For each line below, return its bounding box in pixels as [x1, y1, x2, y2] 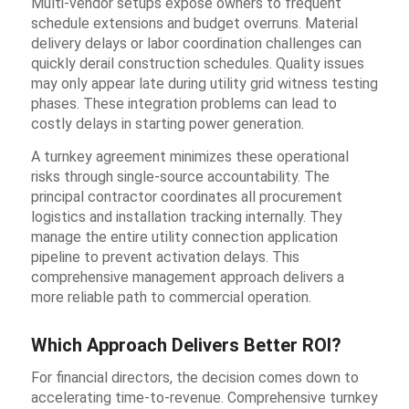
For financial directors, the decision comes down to [30, 368, 359, 386]
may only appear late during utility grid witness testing [30, 75, 378, 93]
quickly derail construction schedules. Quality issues [30, 55, 364, 73]
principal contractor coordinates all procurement [30, 188, 342, 206]
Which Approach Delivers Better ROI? [30, 334, 341, 357]
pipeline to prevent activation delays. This [30, 248, 299, 267]
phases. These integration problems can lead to [30, 95, 337, 113]
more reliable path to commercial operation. [30, 288, 311, 307]
